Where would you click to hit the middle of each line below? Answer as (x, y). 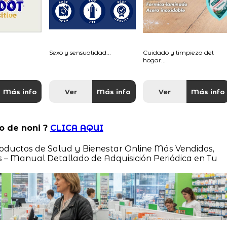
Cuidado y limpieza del (179, 53)
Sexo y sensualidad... (80, 53)
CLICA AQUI (77, 128)
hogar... (155, 60)
